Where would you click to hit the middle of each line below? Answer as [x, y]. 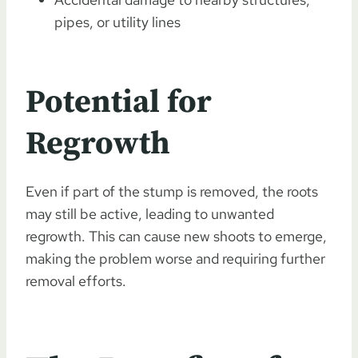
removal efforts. [76, 280]
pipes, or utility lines [117, 22]
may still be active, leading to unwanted [150, 213]
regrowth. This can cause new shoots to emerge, [176, 236]
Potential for [119, 102]
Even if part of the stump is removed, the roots [172, 191]
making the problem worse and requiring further [175, 258]
